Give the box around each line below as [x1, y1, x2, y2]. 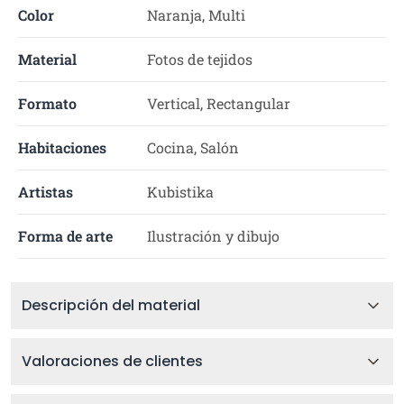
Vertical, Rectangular [146, 94, 290, 113]
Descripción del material [22, 295, 200, 316]
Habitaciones [18, 138, 106, 157]
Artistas [18, 182, 73, 201]
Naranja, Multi [146, 5, 245, 24]
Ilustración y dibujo [146, 226, 280, 245]
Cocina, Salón [146, 138, 239, 157]
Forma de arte [18, 226, 113, 245]
